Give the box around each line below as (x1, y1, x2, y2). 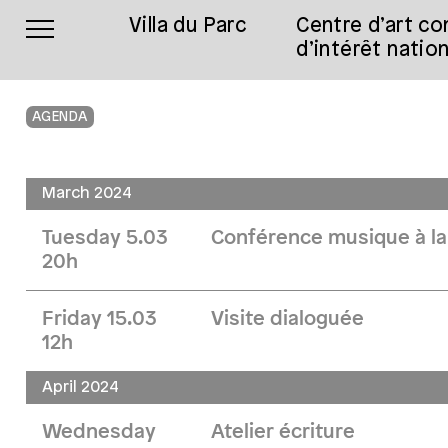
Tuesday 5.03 (42, 228, 168, 248)
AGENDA (32, 110, 88, 125)
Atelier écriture (211, 422, 356, 442)
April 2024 (42, 379, 119, 396)
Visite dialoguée (211, 309, 365, 329)
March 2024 (42, 185, 132, 202)
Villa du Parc (129, 16, 247, 37)
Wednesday (42, 422, 156, 442)
